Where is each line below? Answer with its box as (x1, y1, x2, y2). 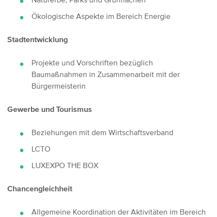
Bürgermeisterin (31, 81, 86, 91)
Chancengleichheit (7, 184, 72, 193)
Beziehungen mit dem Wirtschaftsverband (31, 128, 173, 137)
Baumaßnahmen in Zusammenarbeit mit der (31, 70, 180, 79)
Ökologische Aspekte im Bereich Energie (31, 12, 170, 21)
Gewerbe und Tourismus (7, 105, 92, 114)
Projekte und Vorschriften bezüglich (31, 58, 153, 67)
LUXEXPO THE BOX (31, 161, 98, 170)
